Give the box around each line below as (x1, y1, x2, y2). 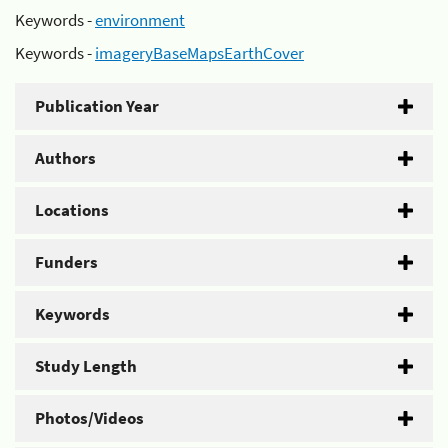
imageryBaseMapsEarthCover (95, 42, 304, 64)
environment (95, 8, 185, 31)
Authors (35, 147, 96, 169)
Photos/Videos (35, 407, 144, 429)
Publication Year (35, 95, 159, 117)
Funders (35, 251, 98, 273)
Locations (35, 199, 109, 221)
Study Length (35, 355, 137, 377)
